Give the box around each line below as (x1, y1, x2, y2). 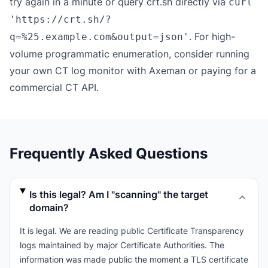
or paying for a (185, 65, 256, 77)
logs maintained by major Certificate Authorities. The (20, 240, 224, 250)
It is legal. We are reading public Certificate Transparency (20, 226, 244, 236)
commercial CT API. (10, 81, 99, 93)
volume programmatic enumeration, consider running (10, 48, 249, 60)
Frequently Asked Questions (10, 145, 208, 162)
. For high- (189, 31, 235, 42)
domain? (29, 202, 69, 214)
